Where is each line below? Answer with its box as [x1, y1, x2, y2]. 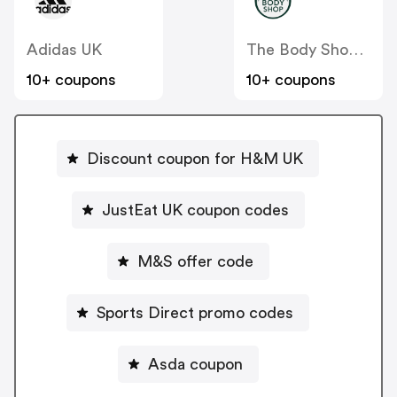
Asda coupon [147, 355, 243, 372]
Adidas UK [27, 42, 102, 58]
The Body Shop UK [348, 42, 363, 58]
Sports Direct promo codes [198, 304, 293, 321]
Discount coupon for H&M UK [87, 150, 303, 167]
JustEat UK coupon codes [101, 201, 289, 218]
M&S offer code [136, 253, 253, 269]
